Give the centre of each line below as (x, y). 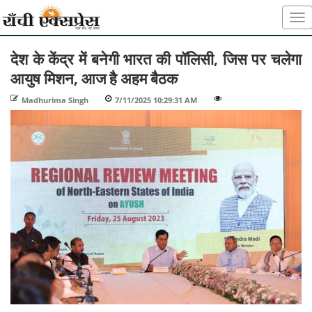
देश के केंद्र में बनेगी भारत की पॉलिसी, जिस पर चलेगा (156, 58)
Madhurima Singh (55, 100)
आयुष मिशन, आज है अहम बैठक (94, 78)
